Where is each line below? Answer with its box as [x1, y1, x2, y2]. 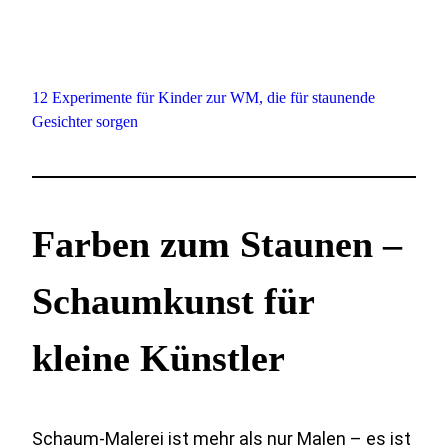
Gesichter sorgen [32, 112, 138, 130]
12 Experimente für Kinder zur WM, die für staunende [32, 88, 375, 106]
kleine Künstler [32, 336, 285, 379]
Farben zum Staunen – [32, 222, 402, 265]
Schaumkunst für [32, 279, 314, 322]
